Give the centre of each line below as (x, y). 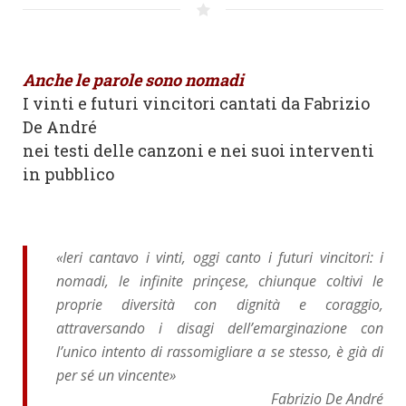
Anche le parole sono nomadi (133, 79)
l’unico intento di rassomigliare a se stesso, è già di (220, 351)
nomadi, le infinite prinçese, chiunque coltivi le (220, 280)
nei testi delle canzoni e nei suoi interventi (198, 150)
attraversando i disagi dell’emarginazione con (220, 328)
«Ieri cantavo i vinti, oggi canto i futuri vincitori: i (220, 257)
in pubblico (68, 174)
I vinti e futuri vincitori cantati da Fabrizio (196, 103)
